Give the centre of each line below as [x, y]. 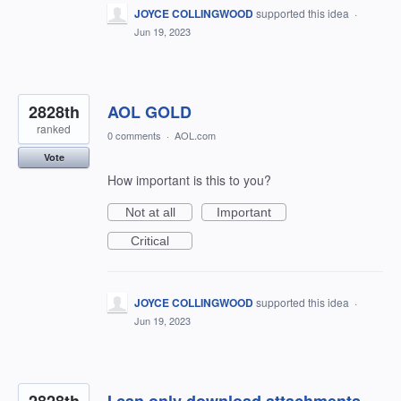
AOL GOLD [149, 112]
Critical [150, 241]
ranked [54, 128]
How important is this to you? [189, 180]
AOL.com [195, 135]
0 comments [134, 135]
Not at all [150, 212]
